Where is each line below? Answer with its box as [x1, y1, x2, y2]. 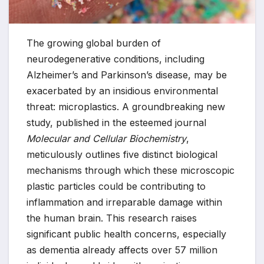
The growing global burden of [27, 37, 161, 49]
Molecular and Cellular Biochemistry [27, 133, 186, 145]
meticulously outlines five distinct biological [27, 148, 217, 161]
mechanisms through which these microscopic [27, 164, 235, 177]
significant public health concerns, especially [27, 228, 226, 240]
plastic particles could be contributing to [27, 180, 206, 193]
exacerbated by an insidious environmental [27, 85, 218, 97]
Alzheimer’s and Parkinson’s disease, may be [27, 69, 227, 81]
